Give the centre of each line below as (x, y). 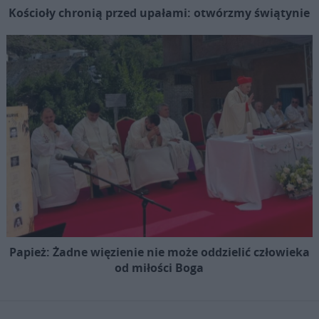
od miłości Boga (159, 267)
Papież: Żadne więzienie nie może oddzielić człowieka (159, 252)
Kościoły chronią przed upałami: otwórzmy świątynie (159, 12)
